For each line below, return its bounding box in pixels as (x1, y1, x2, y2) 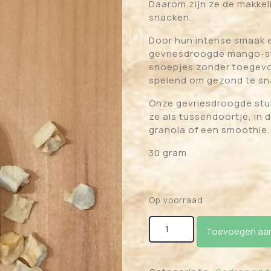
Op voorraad (149, 194, 204, 206)
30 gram (149, 146, 188, 159)
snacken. (149, 10, 192, 24)
